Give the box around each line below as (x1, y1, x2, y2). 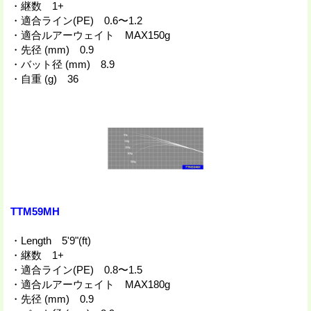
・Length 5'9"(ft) (10, 234, 91, 246)
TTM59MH (10, 205, 60, 217)
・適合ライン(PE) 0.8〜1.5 (10, 263, 142, 276)
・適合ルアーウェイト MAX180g (10, 278, 170, 290)
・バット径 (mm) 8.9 (10, 58, 115, 70)
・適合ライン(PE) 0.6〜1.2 (10, 14, 142, 26)
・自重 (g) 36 (10, 72, 78, 85)
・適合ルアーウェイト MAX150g (10, 28, 170, 41)
